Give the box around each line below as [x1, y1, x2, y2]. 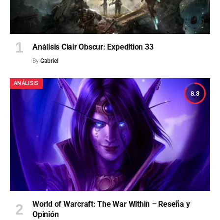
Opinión [32, 209, 59, 219]
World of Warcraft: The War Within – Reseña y [32, 199, 190, 209]
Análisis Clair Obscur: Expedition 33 [32, 42, 154, 52]
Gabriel [40, 57, 58, 65]
